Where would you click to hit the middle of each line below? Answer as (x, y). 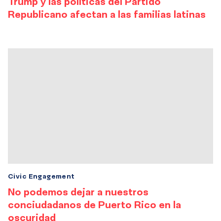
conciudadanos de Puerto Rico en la (94, 204)
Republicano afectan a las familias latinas (107, 14)
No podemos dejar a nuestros (78, 192)
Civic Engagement (41, 176)
